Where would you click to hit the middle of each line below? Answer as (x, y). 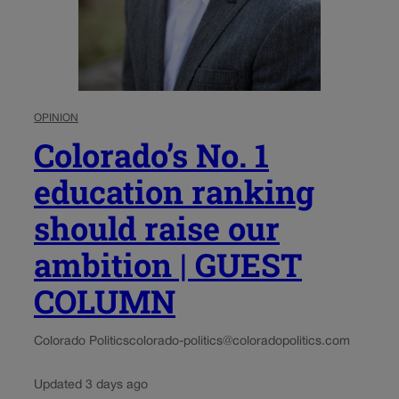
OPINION (56, 118)
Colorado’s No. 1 (151, 155)
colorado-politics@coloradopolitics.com (240, 342)
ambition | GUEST (168, 265)
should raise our (157, 228)
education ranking (174, 192)
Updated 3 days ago (91, 386)
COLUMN (105, 301)
